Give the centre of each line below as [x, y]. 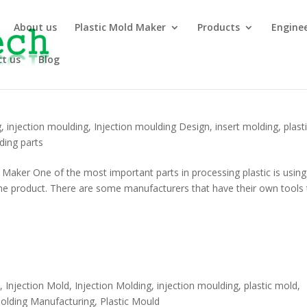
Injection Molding [113, 285]
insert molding [247, 126]
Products [219, 27]
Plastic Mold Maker [121, 27]
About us [36, 27]
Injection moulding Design [152, 126]
